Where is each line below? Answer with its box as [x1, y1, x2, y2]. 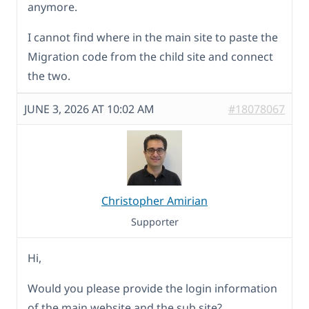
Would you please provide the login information [28, 280, 277, 296]
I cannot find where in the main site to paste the [28, 29, 278, 45]
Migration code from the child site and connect [28, 48, 273, 64]
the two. [28, 68, 70, 83]
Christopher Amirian [101, 192, 208, 208]
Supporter [130, 215, 179, 228]
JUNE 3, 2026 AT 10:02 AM [24, 101, 154, 117]
